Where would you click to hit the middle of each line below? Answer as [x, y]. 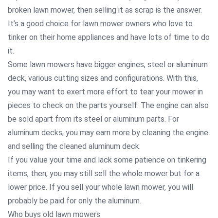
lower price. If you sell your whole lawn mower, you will [100, 187]
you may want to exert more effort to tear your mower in [105, 92]
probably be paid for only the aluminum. [74, 201]
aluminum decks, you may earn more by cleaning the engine [108, 133]
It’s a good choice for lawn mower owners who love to [100, 24]
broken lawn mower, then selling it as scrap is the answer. [105, 10]
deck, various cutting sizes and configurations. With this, [103, 78]
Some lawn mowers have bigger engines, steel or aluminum [108, 64]
